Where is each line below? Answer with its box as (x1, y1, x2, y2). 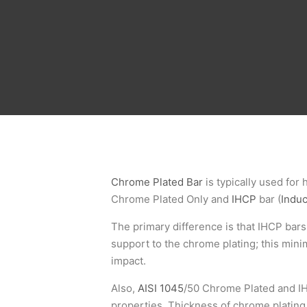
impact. (111, 254, 146, 267)
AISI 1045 (138, 282, 184, 295)
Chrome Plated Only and (111, 193, 232, 206)
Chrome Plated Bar (111, 175, 203, 188)
